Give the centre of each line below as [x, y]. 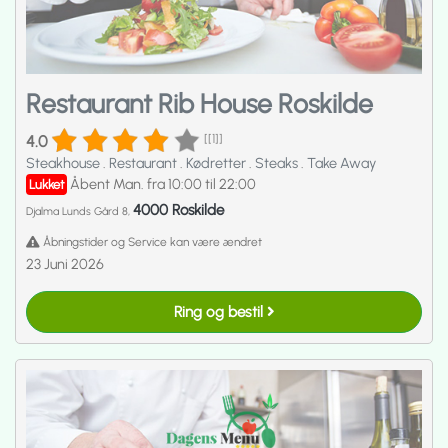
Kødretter [217, 163]
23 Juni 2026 [65, 264]
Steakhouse [64, 163]
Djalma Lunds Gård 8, [79, 212]
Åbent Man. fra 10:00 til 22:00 [163, 184]
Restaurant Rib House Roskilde [199, 104]
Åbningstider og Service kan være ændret [151, 241]
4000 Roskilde [178, 210]
